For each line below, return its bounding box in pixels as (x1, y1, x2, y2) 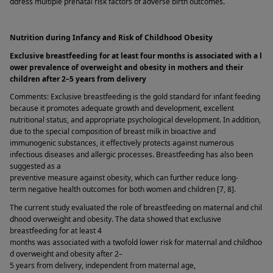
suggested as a (10, 161, 61, 172)
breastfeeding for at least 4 (10, 225, 102, 236)
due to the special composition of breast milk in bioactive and (10, 126, 216, 137)
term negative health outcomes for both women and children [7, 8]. (10, 184, 238, 195)
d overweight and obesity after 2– (10, 249, 122, 259)
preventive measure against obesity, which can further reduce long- (10, 172, 238, 183)
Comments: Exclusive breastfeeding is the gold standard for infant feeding (10, 91, 260, 102)
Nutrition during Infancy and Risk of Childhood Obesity (10, 32, 216, 43)
